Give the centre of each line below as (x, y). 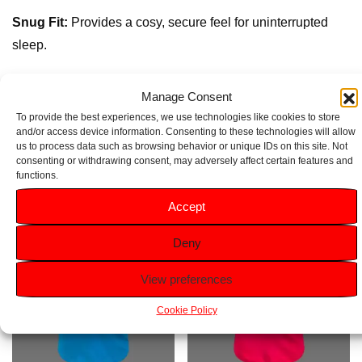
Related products (127, 173)
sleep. (29, 44)
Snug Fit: (40, 22)
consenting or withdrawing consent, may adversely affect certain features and (185, 161)
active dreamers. (59, 103)
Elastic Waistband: (69, 80)
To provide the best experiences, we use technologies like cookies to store (178, 117)
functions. (37, 175)
